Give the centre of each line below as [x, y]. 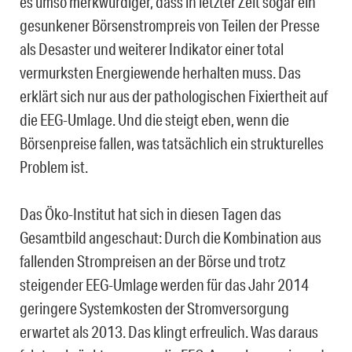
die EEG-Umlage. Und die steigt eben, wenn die [154, 119]
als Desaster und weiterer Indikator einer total [152, 48]
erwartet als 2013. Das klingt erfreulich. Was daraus [169, 331]
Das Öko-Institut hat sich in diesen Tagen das [150, 213]
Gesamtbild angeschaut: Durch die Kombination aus [170, 237]
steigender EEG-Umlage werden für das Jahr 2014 [164, 284]
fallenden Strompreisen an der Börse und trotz [152, 260]
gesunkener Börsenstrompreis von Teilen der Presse [170, 25]
